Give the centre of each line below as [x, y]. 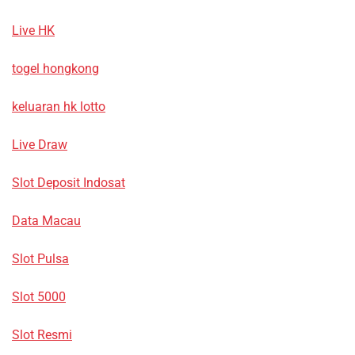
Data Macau [46, 221]
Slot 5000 [39, 297]
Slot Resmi [42, 335]
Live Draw [40, 145]
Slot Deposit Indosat [69, 183]
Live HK [33, 31]
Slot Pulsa [40, 259]
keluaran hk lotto [59, 107]
